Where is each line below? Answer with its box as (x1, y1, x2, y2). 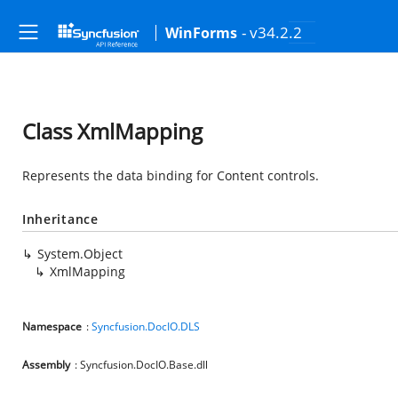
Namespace (22, 319, 82, 334)
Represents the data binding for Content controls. (22, 167, 319, 184)
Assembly (22, 357, 70, 372)
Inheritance (22, 211, 99, 227)
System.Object (37, 245, 123, 262)
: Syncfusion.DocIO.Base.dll (75, 357, 208, 372)
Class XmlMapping (22, 116, 203, 146)
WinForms (165, 23, 237, 43)
